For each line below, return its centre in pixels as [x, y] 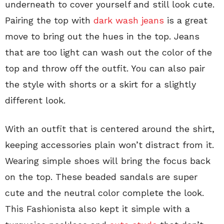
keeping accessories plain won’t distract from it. [109, 145]
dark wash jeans [129, 20]
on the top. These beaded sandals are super [101, 177]
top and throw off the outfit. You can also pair [105, 68]
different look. [35, 100]
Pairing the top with [49, 20]
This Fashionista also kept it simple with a [97, 209]
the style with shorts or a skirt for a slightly [100, 84]
